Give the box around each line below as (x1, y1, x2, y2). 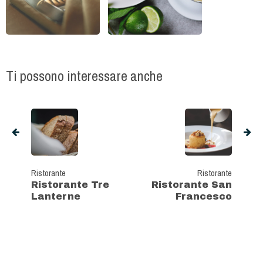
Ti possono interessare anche (6, 66, 163, 86)
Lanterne (31, 191, 80, 202)
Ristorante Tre (31, 180, 109, 190)
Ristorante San (151, 180, 232, 190)
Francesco (176, 191, 232, 202)
